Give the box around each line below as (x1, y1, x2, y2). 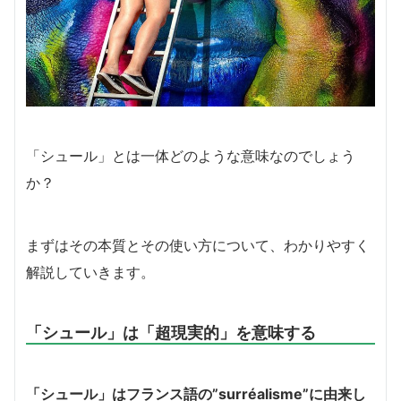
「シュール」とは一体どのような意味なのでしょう (26, 146, 355, 165)
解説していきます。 (26, 262, 155, 281)
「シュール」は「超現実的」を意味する (26, 321, 316, 342)
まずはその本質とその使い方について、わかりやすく (26, 235, 370, 254)
